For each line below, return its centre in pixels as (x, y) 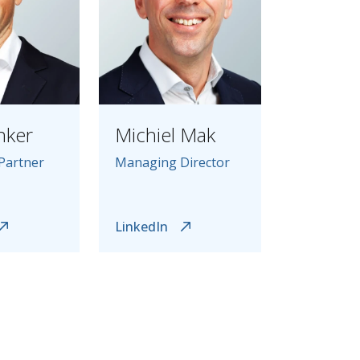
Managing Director (172, 162)
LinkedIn (141, 227)
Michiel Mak (165, 135)
